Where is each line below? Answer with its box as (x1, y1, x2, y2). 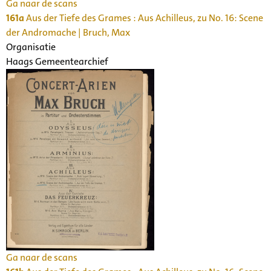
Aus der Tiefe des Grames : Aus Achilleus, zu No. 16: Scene (24, 11, 263, 24)
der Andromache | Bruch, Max (6, 25, 130, 39)
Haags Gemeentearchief (6, 54, 108, 68)
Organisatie (6, 40, 56, 53)
